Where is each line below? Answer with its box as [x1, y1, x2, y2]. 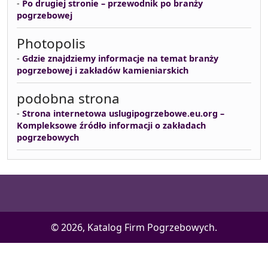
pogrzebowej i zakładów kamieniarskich [17, 64, 188, 76]
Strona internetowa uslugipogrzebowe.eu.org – [22, 107, 224, 119]
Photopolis [17, 33, 86, 53]
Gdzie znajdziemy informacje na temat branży [22, 52, 218, 64]
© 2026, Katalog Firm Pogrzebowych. [51, 220, 217, 234]
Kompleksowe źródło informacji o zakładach [17, 119, 206, 131]
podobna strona [17, 89, 120, 108]
